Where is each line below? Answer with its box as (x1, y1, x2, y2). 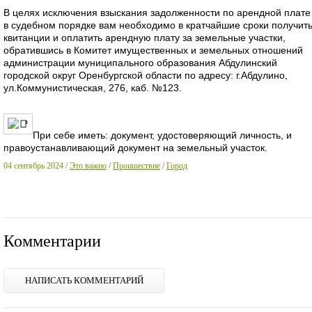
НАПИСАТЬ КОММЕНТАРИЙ (24, 275, 143, 286)
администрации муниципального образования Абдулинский (3, 57, 277, 69)
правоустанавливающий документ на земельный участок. (3, 142, 267, 154)
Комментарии (3, 232, 101, 251)
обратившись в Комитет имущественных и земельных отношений (3, 45, 303, 56)
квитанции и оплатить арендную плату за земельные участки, (3, 32, 286, 44)
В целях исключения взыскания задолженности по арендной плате (3, 7, 311, 19)
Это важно (70, 161, 107, 171)
